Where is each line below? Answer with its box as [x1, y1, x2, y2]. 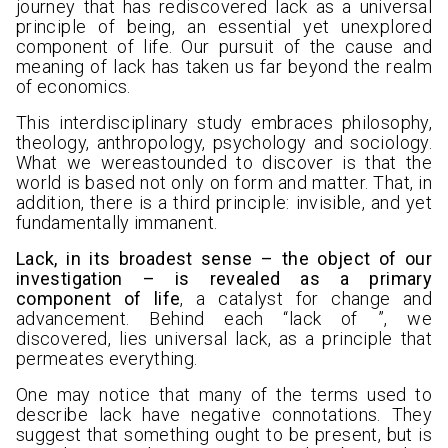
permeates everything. [16, 348, 198, 370]
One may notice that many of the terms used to [16, 384, 432, 406]
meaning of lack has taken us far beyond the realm [16, 56, 432, 78]
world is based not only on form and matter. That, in [16, 172, 432, 194]
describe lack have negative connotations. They [16, 404, 432, 426]
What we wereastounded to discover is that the [16, 152, 432, 174]
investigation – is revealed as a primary [16, 268, 432, 290]
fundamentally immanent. [16, 212, 218, 234]
